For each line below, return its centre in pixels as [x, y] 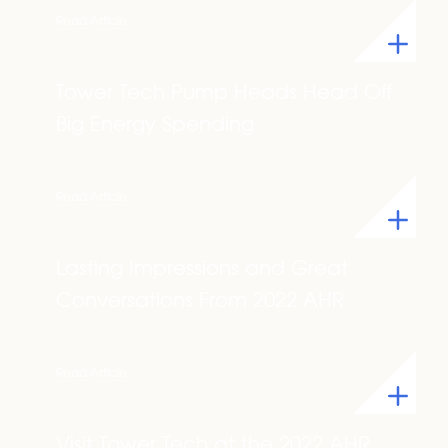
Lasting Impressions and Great [202, 270]
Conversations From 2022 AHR [200, 302]
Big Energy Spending [155, 126]
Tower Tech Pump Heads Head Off [224, 94]
